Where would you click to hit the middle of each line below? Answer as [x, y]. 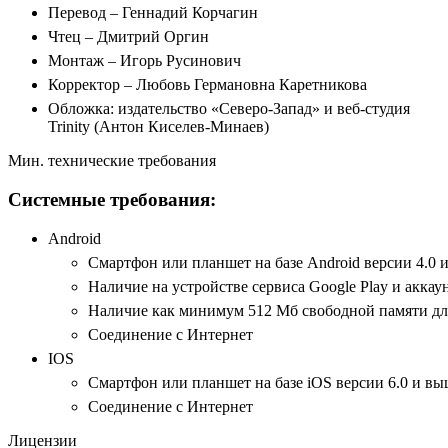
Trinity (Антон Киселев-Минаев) [158, 127]
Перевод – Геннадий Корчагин [153, 13]
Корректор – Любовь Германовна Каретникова [207, 85]
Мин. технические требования [112, 161]
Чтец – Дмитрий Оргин [128, 37]
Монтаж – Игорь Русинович [144, 61]
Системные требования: [112, 199]
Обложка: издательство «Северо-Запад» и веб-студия [229, 109]
